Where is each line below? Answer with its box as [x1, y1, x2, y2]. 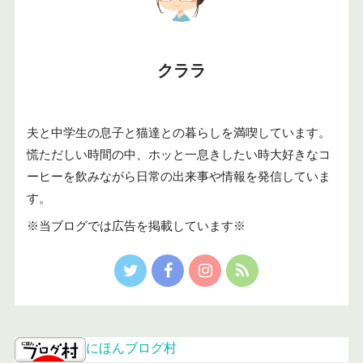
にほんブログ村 [85, 341, 177, 356]
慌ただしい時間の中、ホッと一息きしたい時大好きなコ [26, 147, 331, 161]
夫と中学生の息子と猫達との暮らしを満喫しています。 [26, 126, 331, 139]
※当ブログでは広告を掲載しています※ [26, 220, 246, 233]
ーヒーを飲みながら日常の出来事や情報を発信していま [26, 169, 331, 183]
